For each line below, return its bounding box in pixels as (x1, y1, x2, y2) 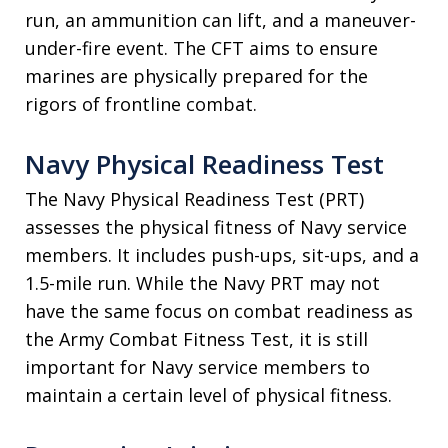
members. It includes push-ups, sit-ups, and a (25, 243, 419, 268)
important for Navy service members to (25, 355, 370, 380)
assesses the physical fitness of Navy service (25, 215, 407, 240)
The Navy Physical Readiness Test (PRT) (25, 187, 364, 212)
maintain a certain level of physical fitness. (25, 383, 392, 408)
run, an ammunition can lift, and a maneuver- (25, 8, 416, 33)
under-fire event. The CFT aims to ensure (25, 36, 378, 61)
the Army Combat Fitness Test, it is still (25, 327, 368, 352)
